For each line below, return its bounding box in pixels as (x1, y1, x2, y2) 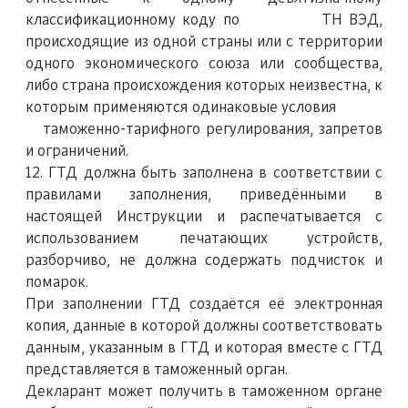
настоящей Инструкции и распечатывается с (25, 209, 382, 224)
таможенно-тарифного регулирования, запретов (25, 122, 382, 137)
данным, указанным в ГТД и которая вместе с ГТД (25, 341, 382, 355)
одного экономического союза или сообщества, (25, 56, 382, 71)
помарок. (25, 275, 88, 290)
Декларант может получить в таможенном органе (25, 384, 382, 399)
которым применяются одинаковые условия (25, 100, 382, 115)
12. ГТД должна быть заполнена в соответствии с (25, 166, 382, 180)
